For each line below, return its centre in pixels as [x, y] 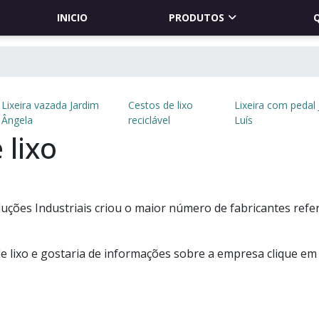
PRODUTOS [197, 17]
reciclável [150, 120]
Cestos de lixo [161, 105]
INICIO [73, 17]
